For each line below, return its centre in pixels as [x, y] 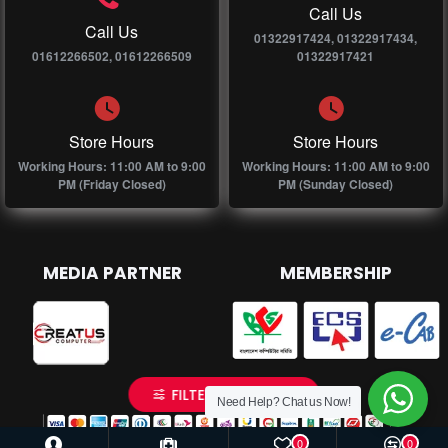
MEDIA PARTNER [112, 273]
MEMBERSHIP [336, 273]
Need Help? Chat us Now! [284, 402]
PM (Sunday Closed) [336, 184]
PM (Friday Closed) [111, 184]
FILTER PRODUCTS [233, 395]
